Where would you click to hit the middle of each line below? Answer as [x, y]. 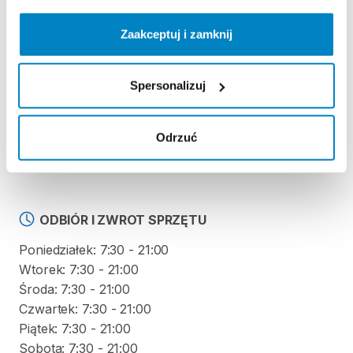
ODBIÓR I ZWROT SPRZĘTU [123, 220]
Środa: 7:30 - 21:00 [75, 289]
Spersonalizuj [167, 85]
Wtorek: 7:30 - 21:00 [79, 269]
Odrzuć [176, 137]
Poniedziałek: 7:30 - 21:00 [94, 250]
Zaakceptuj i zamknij [176, 34]
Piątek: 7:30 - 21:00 [75, 329]
